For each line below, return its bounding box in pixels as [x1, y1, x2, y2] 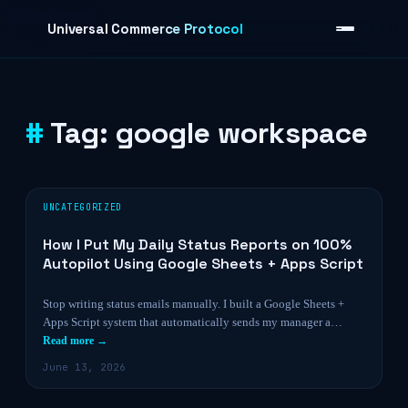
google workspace [116, 115, 368, 151]
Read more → [43, 334, 107, 347]
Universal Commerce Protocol [47, 20, 243, 37]
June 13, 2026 [43, 361, 126, 373]
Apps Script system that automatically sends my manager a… [43, 315, 342, 329]
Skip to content [7, 7, 94, 23]
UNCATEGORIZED [43, 201, 123, 213]
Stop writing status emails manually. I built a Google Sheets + [43, 297, 344, 311]
